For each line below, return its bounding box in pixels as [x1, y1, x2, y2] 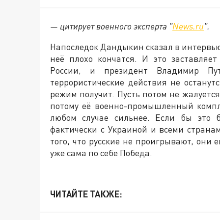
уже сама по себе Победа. [50, 147, 152, 159]
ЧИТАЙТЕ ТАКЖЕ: [50, 189, 122, 200]
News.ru [172, 21, 204, 32]
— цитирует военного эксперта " [50, 21, 172, 32]
